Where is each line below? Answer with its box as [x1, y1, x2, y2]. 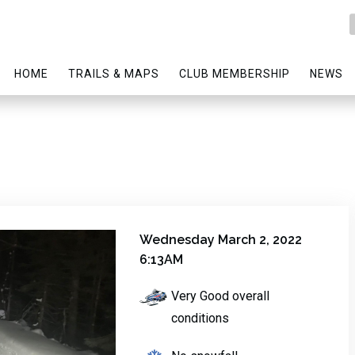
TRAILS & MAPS [68, 67, 160, 81]
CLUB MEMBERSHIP [179, 67, 290, 81]
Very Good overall [170, 288, 269, 304]
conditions [170, 311, 229, 326]
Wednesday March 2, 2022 [139, 232, 302, 247]
